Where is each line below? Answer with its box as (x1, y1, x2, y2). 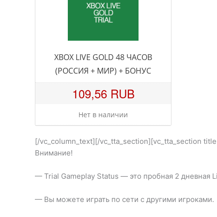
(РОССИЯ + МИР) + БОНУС (55, 65, 151, 76)
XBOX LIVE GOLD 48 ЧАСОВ (54, 51, 152, 62)
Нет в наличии (78, 109, 128, 119)
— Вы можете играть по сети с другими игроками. (35, 194, 214, 204)
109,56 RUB (72, 84, 135, 102)
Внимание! (35, 148, 73, 157)
